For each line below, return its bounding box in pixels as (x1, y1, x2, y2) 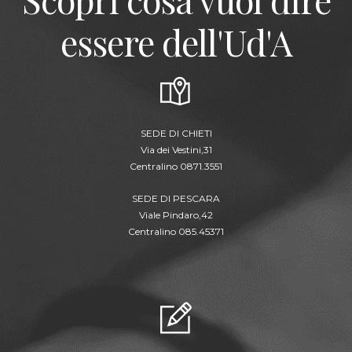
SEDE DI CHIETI (140, 127, 212, 140)
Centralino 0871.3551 (130, 160, 222, 173)
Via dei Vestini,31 (140, 144, 212, 156)
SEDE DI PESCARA (132, 192, 220, 205)
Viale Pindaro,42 (139, 209, 213, 222)
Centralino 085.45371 (128, 225, 224, 238)
